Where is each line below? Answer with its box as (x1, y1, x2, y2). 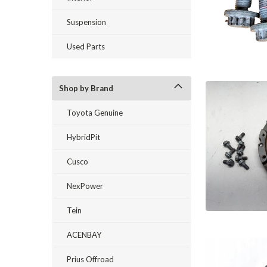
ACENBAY (67, 230, 101, 240)
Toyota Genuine (67, 108, 123, 117)
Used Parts (67, 42, 105, 51)
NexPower (67, 181, 103, 191)
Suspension (67, 17, 106, 27)
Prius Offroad (67, 254, 114, 264)
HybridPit (67, 132, 100, 142)
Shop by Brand (59, 83, 113, 93)
